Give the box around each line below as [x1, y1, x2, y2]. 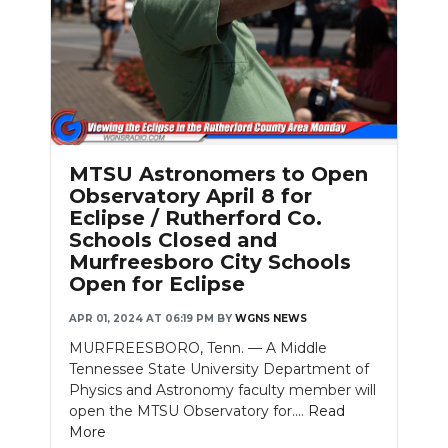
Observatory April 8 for [69, 184, 312, 209]
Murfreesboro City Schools [69, 250, 351, 275]
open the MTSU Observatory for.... [69, 402, 308, 421]
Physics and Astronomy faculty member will [69, 381, 376, 400]
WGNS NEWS [235, 312, 307, 326]
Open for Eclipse [69, 272, 245, 297]
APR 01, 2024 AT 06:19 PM [69, 312, 214, 326]
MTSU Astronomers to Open [69, 162, 368, 187]
